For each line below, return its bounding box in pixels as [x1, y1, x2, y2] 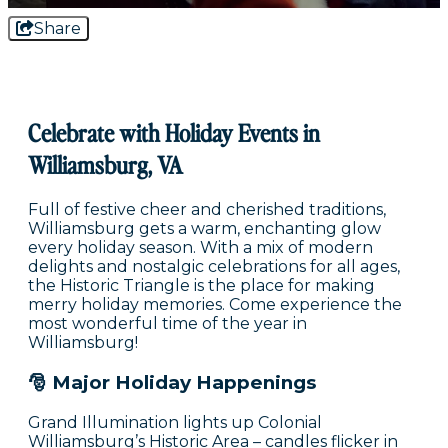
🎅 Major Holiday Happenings [28, 371, 316, 395]
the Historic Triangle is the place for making [28, 276, 375, 296]
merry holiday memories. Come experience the [28, 295, 402, 315]
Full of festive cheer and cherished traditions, [28, 200, 386, 220]
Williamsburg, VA [28, 148, 183, 181]
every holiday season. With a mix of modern [28, 238, 373, 258]
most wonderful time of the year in [28, 314, 307, 334]
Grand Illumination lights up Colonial [28, 412, 322, 432]
